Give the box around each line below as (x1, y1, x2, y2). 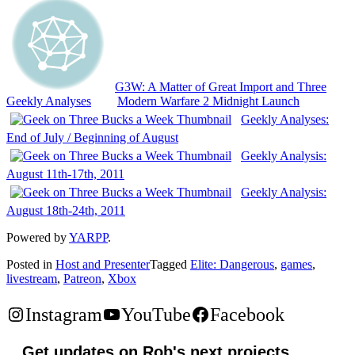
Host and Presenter (55, 258, 150, 272)
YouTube (121, 304, 191, 326)
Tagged (150, 258, 190, 272)
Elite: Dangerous (190, 258, 274, 272)
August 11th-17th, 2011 (6, 167, 124, 181)
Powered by (6, 231, 69, 245)
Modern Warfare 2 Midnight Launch (117, 94, 300, 109)
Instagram (25, 304, 102, 326)
